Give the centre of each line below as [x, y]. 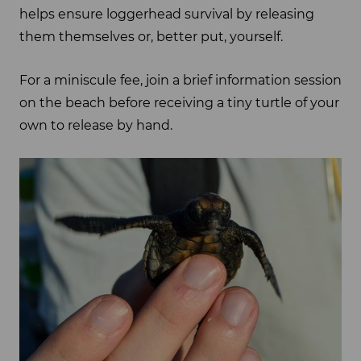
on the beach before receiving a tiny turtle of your [179, 103]
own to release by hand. [96, 126]
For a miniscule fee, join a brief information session [180, 81]
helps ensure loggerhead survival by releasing [167, 14]
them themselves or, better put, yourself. [151, 36]
